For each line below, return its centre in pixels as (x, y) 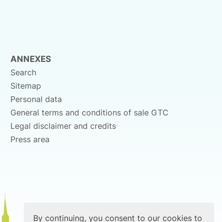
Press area (30, 139)
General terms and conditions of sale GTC (89, 113)
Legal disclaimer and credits (63, 126)
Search (23, 73)
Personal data (36, 99)
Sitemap (26, 86)
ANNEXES (30, 59)
